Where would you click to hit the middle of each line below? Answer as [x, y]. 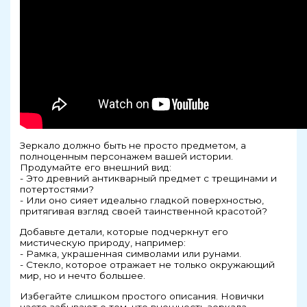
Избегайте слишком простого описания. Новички [142, 296]
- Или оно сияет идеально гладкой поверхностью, [142, 200]
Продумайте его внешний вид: [96, 168]
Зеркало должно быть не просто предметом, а [133, 146]
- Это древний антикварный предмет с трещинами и [149, 179]
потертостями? [57, 189]
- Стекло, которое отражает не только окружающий [148, 264]
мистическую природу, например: [103, 242]
